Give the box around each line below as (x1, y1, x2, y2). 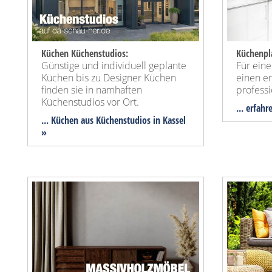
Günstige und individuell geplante (41, 59, 186, 73)
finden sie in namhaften (41, 83, 142, 97)
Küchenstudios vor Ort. (41, 95, 139, 109)
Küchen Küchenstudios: (41, 47, 128, 61)
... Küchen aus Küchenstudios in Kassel (41, 114, 186, 127)
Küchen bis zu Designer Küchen (41, 71, 176, 85)
